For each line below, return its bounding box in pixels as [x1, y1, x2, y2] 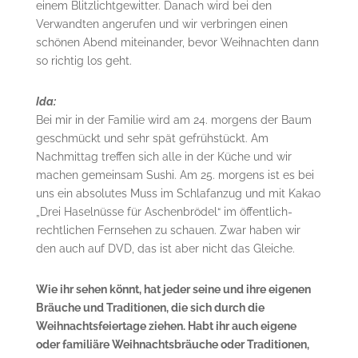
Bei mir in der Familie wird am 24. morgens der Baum [35, 113, 312, 127]
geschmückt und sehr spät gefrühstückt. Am [35, 132, 268, 145]
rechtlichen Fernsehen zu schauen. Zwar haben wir [35, 224, 300, 237]
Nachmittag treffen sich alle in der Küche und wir [35, 150, 292, 164]
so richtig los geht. [35, 54, 135, 68]
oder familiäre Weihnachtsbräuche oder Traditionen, [35, 338, 309, 352]
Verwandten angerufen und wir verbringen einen [35, 18, 288, 31]
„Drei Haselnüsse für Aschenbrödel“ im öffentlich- [35, 205, 292, 219]
